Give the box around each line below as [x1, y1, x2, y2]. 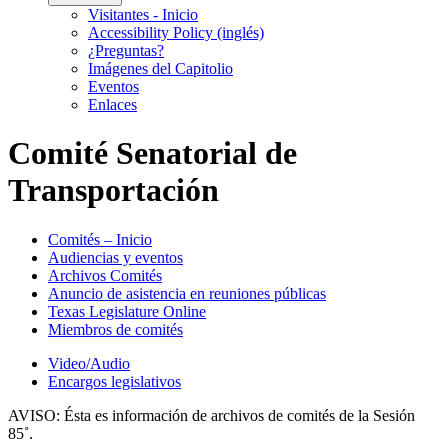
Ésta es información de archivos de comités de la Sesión [60, 406, 415, 424]
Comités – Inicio [48, 230, 152, 248]
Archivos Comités [48, 266, 162, 284]
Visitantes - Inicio [88, 6, 198, 23]
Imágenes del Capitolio [88, 60, 233, 77]
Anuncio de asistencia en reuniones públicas [48, 284, 326, 302]
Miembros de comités [48, 320, 183, 338]
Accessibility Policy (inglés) [88, 24, 264, 41]
